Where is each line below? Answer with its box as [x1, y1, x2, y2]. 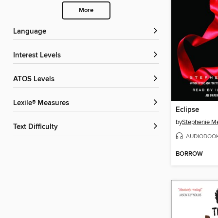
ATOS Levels [18, 75, 54, 84]
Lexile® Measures [17, 99, 69, 108]
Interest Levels [15, 51, 61, 60]
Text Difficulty [17, 123, 58, 132]
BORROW [176, 150, 203, 159]
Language [17, 27, 46, 36]
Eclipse [176, 105, 199, 114]
